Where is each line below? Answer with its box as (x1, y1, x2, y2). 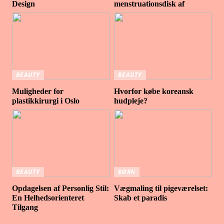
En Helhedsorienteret (12, 193, 84, 202)
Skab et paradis (114, 193, 167, 202)
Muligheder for (12, 86, 64, 95)
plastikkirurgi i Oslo (12, 96, 80, 105)
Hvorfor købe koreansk (114, 86, 194, 95)
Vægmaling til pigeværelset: (114, 183, 208, 192)
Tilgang (12, 202, 38, 211)
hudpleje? (114, 96, 148, 105)
